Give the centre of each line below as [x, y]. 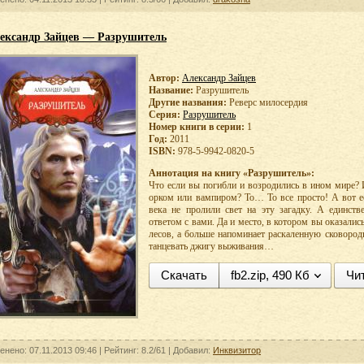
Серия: [165, 115]
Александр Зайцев [219, 78]
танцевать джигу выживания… [211, 246]
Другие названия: [188, 102]
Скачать [184, 275]
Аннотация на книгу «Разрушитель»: [232, 173]
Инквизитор [237, 350]
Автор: [164, 78]
